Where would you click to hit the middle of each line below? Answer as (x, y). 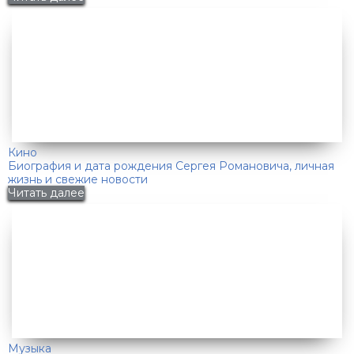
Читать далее (46, 192)
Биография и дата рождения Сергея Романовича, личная (171, 166)
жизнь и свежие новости (78, 179)
